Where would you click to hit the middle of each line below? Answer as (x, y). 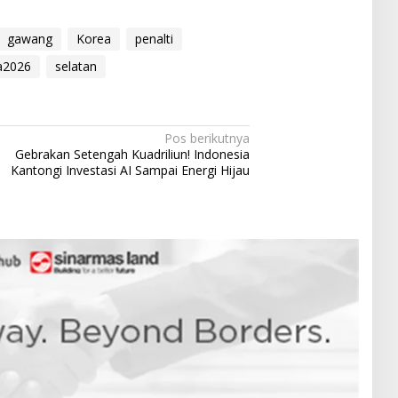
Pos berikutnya (207, 139)
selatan (76, 67)
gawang (30, 39)
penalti (154, 39)
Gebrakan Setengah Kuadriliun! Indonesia (133, 155)
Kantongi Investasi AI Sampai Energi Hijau (131, 171)
